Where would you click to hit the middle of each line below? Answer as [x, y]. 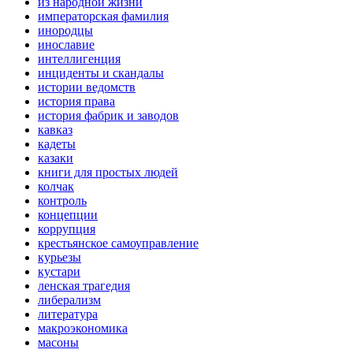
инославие [66, 45]
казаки [56, 158]
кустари [59, 272]
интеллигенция [79, 59]
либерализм [69, 300]
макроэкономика [83, 329]
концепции [68, 215]
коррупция [67, 229]
